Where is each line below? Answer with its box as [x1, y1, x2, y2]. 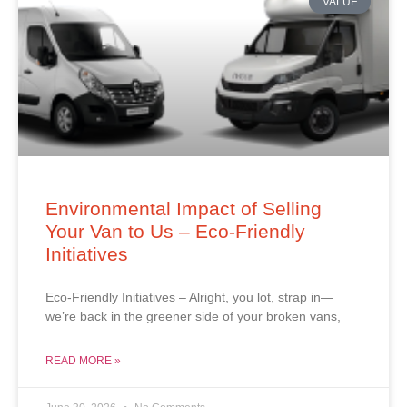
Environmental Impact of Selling [45, 198, 322, 220]
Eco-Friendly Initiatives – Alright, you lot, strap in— [45, 290, 333, 305]
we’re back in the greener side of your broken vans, [45, 309, 341, 324]
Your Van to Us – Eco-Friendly [45, 221, 305, 243]
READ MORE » [45, 354, 121, 368]
